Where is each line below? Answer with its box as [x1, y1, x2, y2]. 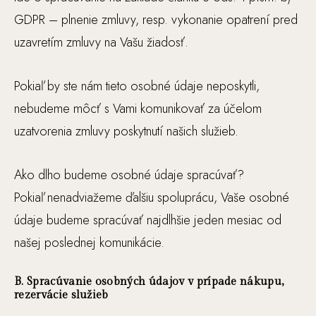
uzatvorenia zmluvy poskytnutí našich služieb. [14, 122, 238, 140]
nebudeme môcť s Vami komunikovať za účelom [14, 99, 262, 118]
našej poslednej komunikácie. [14, 233, 164, 252]
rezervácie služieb [14, 288, 109, 302]
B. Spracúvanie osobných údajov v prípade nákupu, [14, 275, 284, 288]
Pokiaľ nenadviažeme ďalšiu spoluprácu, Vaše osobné [14, 188, 289, 207]
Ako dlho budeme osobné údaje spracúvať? [14, 166, 244, 184]
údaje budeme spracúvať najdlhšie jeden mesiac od [14, 211, 281, 229]
